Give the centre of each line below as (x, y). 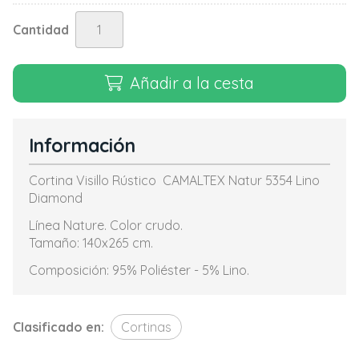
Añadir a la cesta (192, 83)
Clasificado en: (58, 327)
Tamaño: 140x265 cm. (91, 243)
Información (82, 145)
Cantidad (41, 30)
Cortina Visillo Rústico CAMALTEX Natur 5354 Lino (174, 180)
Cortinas (146, 327)
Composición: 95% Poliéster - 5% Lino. (139, 270)
